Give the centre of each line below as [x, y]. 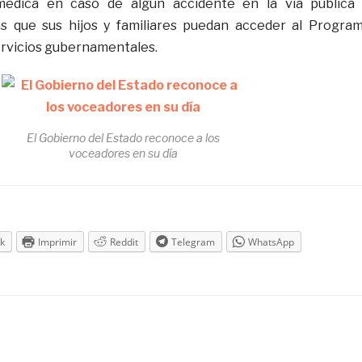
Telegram [193, 242]
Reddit [124, 242]
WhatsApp [271, 242]
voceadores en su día [123, 153]
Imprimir [57, 242]
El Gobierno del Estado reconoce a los [123, 137]
